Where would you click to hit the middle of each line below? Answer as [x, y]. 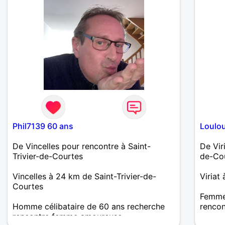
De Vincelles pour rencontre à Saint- [82, 146]
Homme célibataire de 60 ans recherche [89, 206]
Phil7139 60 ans [43, 126]
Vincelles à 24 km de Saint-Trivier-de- [84, 176]
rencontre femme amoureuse [67, 216]
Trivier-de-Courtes [48, 156]
